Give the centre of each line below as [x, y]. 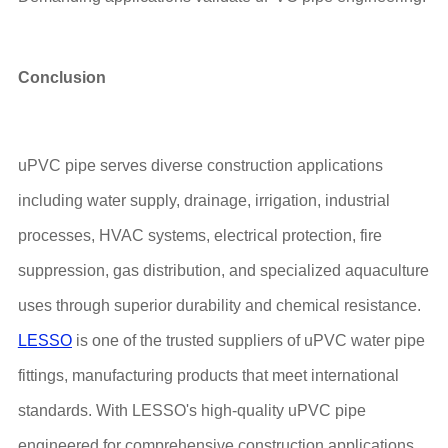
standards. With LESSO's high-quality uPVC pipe [191, 410]
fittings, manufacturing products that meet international [208, 375]
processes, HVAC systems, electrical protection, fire [199, 235]
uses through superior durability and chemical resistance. [219, 305]
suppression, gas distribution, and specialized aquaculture [223, 270]
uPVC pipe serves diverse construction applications [200, 165]
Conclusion [61, 77]
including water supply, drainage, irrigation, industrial [203, 200]
